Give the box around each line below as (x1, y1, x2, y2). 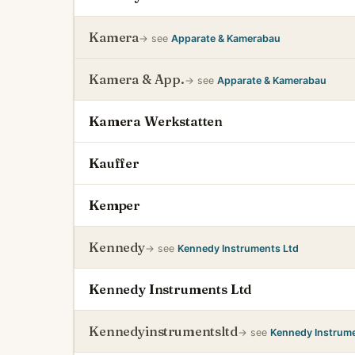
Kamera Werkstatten (89, 113, 223, 129)
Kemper (89, 197, 141, 213)
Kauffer (89, 155, 139, 171)
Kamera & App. (89, 71, 185, 87)
